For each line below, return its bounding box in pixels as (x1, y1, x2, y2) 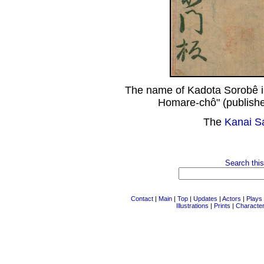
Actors (222, 195, 241, 202)
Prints (213, 202, 230, 209)
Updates (193, 195, 217, 202)
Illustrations (176, 202, 209, 209)
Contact (131, 195, 153, 202)
